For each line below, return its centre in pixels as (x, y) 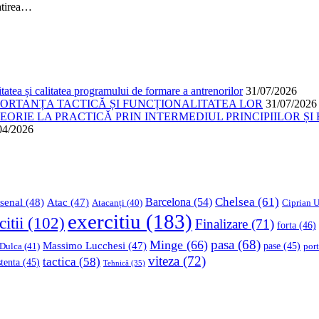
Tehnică (116, 263)
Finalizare (221, 224)
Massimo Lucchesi (84, 246)
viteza (164, 261)
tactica (59, 262)
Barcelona (168, 202)
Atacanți (108, 203)
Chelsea (235, 202)
